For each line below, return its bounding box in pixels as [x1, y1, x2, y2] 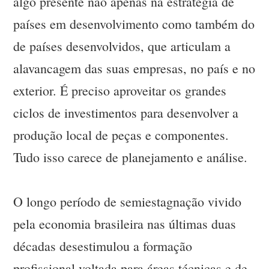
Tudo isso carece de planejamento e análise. [13, 148, 248, 166]
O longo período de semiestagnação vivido [13, 193, 242, 211]
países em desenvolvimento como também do [13, 15, 255, 33]
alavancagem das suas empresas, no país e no [13, 59, 256, 77]
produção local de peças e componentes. [13, 126, 229, 144]
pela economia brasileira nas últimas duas [13, 215, 237, 233]
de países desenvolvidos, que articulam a [13, 37, 231, 55]
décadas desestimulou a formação [13, 237, 193, 255]
